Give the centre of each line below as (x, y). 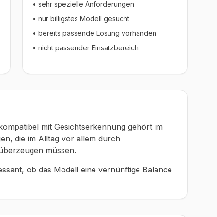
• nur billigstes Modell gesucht (81, 19)
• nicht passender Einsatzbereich (85, 48)
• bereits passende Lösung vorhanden (94, 33)
